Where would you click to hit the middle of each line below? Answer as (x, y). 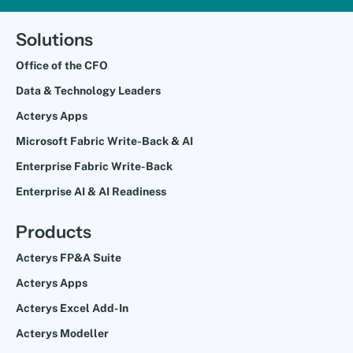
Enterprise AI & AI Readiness (91, 192)
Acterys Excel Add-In (72, 308)
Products (54, 232)
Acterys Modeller (62, 334)
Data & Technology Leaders (88, 91)
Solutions (54, 40)
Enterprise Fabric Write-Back (94, 167)
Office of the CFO (62, 66)
